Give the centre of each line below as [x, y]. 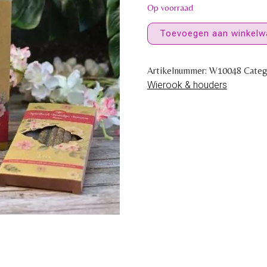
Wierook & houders [187, 85]
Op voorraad [170, 7]
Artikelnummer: [178, 71]
